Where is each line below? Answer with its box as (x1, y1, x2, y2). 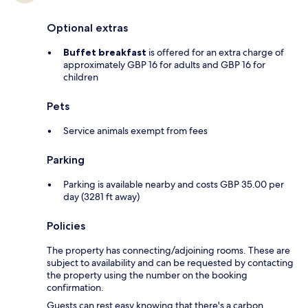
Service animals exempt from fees (63, 124, 208, 137)
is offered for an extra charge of (146, 45, 284, 58)
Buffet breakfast (63, 45, 146, 58)
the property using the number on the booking (47, 268, 247, 281)
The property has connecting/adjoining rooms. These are (47, 243, 290, 256)
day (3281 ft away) (63, 190, 140, 203)
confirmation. (47, 280, 104, 294)
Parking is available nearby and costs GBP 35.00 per (63, 177, 284, 190)
